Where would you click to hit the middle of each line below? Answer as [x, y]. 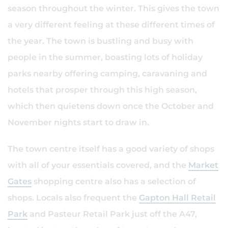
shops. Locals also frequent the [73, 198]
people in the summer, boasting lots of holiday [105, 57]
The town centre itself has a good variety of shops [111, 149]
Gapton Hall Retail [177, 198]
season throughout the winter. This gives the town [113, 8]
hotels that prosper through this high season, [102, 90]
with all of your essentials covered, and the [98, 165]
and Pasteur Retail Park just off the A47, [112, 214]
